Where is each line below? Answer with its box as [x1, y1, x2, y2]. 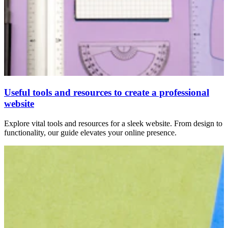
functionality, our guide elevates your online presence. [4, 128, 177, 137]
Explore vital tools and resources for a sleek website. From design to [4, 119, 222, 128]
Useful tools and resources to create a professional [4, 87, 209, 98]
